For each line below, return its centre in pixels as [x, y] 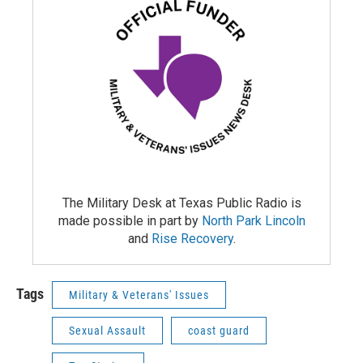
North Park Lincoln [253, 220]
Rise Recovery [192, 238]
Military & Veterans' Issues [139, 295]
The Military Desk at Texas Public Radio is [181, 203]
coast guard [219, 330]
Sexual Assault [107, 330]
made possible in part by [130, 220]
